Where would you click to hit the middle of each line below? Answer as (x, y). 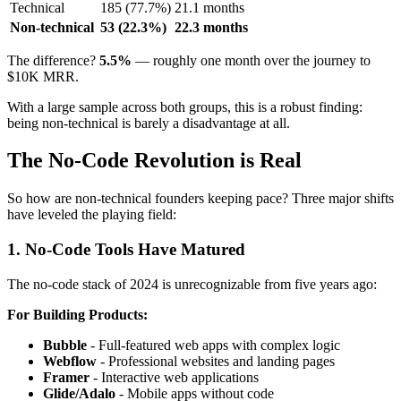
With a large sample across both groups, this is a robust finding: (185, 107)
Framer (66, 377)
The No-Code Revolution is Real (154, 161)
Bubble (65, 345)
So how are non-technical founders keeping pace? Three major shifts (200, 199)
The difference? (53, 60)
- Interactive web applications (174, 377)
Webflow (70, 361)
